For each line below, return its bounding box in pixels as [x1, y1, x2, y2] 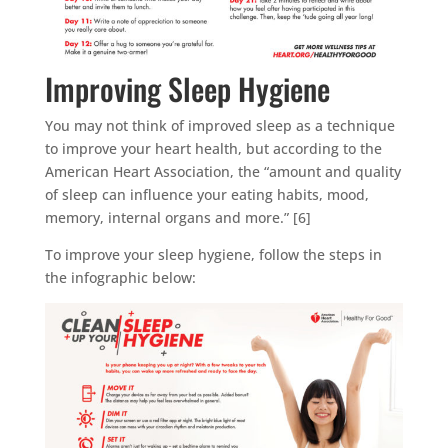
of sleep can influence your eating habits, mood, [44, 185, 369, 205]
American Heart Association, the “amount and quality [44, 162, 401, 182]
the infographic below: [44, 268, 196, 288]
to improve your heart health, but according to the [44, 139, 382, 159]
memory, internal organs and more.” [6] [44, 208, 311, 228]
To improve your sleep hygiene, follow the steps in [44, 245, 382, 265]
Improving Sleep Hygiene [44, 66, 330, 112]
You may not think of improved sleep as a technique [44, 116, 395, 136]
